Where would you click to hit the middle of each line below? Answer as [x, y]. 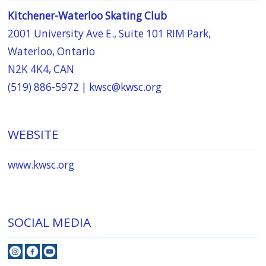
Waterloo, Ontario [52, 52]
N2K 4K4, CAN [41, 69]
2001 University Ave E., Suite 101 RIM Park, [110, 34]
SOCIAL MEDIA [50, 222]
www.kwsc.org [41, 164]
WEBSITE [34, 134]
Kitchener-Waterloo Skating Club [88, 16]
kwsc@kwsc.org [126, 87]
